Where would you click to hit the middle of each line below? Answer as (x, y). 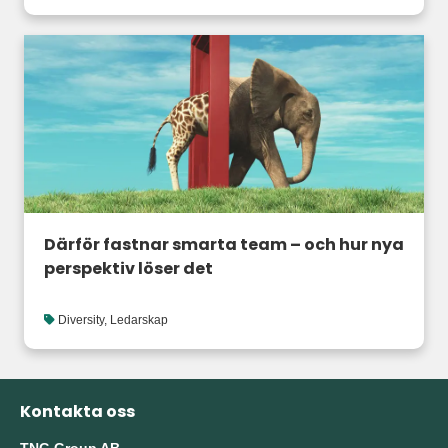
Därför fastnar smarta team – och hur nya (224, 245)
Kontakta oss (77, 412)
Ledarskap (139, 320)
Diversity (81, 320)
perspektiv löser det (128, 269)
